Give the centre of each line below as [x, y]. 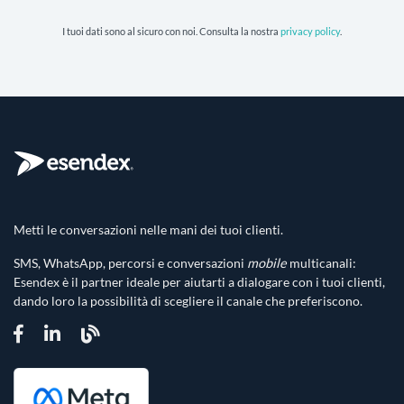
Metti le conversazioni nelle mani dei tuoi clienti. [148, 230]
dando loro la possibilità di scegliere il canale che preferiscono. [188, 301]
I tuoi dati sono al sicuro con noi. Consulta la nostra [171, 32]
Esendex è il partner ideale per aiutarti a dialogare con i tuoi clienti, [199, 282]
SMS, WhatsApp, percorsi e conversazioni [130, 263]
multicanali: [321, 263]
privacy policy [310, 32]
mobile [267, 263]
